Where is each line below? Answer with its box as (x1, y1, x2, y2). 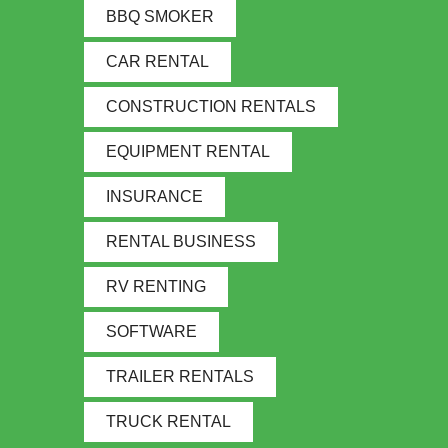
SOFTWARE (106, 323, 197, 341)
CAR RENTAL (106, 53, 209, 71)
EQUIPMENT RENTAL (106, 143, 270, 161)
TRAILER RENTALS (106, 368, 254, 386)
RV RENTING (106, 278, 206, 296)
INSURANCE (106, 188, 203, 206)
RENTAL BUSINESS (106, 233, 256, 251)
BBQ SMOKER (106, 8, 214, 26)
